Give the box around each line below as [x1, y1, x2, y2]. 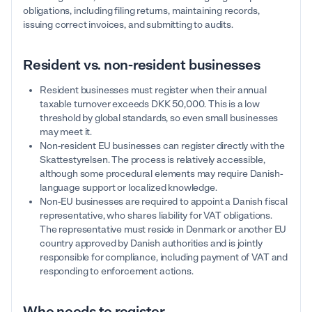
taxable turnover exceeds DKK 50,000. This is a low [40, 98, 260, 111]
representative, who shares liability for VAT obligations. [40, 210, 272, 222]
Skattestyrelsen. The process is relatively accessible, [40, 154, 265, 166]
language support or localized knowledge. [40, 182, 217, 194]
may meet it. [40, 126, 93, 139]
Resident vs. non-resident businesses [23, 56, 260, 74]
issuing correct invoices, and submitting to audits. [23, 19, 233, 31]
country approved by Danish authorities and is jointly [40, 237, 263, 250]
